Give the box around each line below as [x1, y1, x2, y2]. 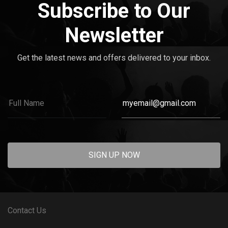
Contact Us [8, 205, 46, 215]
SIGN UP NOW [88, 150, 140, 160]
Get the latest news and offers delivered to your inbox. [17, 52, 211, 63]
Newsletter [64, 23, 164, 47]
